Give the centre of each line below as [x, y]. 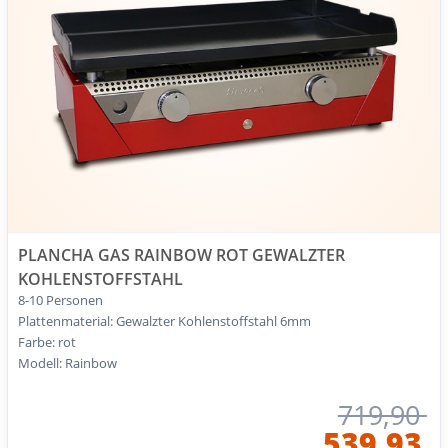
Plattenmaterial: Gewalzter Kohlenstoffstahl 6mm [164, 320]
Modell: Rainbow [67, 362]
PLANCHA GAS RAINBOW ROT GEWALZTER [181, 254]
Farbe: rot [47, 341]
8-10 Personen [60, 299]
